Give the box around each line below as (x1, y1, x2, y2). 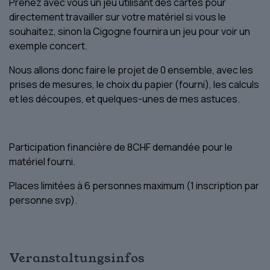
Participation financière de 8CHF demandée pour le (9, 140, 233, 154)
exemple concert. (9, 39, 87, 52)
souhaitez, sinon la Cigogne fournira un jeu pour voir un (9, 24, 250, 38)
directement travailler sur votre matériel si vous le (9, 10, 226, 24)
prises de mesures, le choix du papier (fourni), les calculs (9, 77, 259, 91)
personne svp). (9, 193, 77, 207)
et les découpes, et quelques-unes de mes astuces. (9, 92, 240, 105)
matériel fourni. (9, 154, 75, 168)
